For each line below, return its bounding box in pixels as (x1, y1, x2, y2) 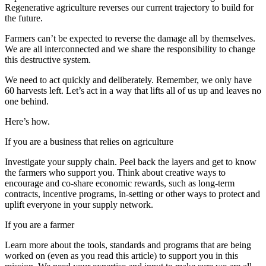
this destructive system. (5, 55, 91, 65)
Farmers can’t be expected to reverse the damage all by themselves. (5, 33, 255, 44)
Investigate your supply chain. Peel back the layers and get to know (5, 157, 256, 167)
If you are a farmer (5, 220, 74, 230)
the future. (5, 13, 43, 24)
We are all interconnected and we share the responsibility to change (5, 44, 255, 55)
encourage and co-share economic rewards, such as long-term (5, 178, 235, 189)
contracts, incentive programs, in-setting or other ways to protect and (5, 189, 260, 199)
